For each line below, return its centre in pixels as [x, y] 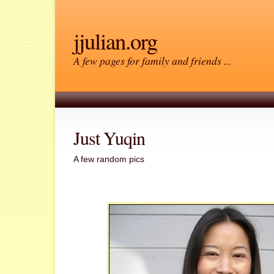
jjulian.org [115, 41]
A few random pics [109, 159]
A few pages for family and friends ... [152, 61]
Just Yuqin [109, 138]
